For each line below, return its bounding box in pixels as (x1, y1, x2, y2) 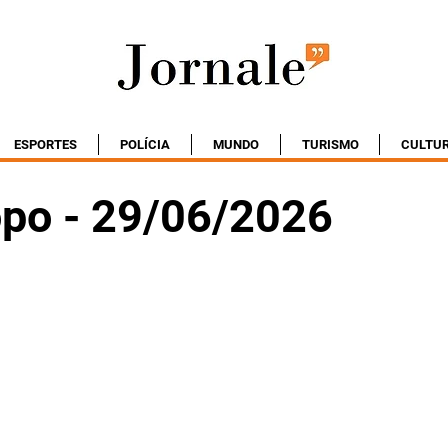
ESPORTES (14, 137, 77, 152)
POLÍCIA (120, 137, 170, 152)
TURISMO (301, 137, 359, 152)
